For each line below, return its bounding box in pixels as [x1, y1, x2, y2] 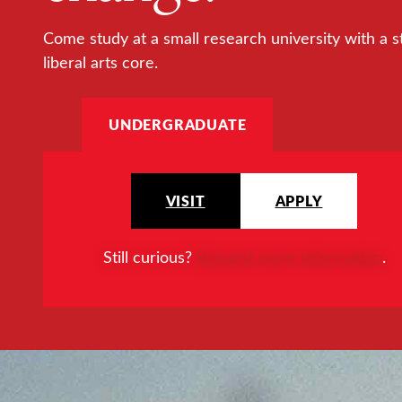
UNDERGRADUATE [109, 114, 247, 135]
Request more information [196, 246, 382, 268]
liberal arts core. [43, 51, 158, 74]
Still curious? [102, 246, 197, 268]
